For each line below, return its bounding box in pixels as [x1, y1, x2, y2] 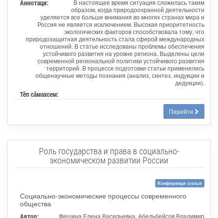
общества [19, 198, 51, 208]
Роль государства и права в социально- [39, 145, 179, 157]
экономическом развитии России [50, 154, 168, 166]
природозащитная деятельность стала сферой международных [25, 34, 204, 43]
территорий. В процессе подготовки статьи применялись [46, 63, 204, 72]
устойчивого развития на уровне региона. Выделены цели [42, 49, 204, 57]
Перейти [168, 107, 195, 115]
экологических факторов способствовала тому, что [64, 27, 204, 36]
